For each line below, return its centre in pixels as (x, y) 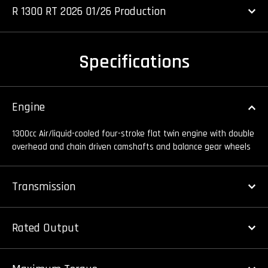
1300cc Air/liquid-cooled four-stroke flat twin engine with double (133, 134)
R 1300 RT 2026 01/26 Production (89, 12)
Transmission (44, 187)
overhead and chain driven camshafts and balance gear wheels (131, 147)
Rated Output (45, 228)
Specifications (134, 62)
